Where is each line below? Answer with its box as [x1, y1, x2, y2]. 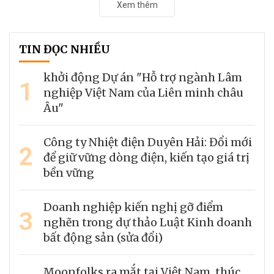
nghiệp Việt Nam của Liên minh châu [43, 85, 243, 100]
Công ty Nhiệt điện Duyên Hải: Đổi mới [43, 135, 252, 149]
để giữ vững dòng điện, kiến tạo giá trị [43, 150, 250, 165]
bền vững [43, 165, 94, 180]
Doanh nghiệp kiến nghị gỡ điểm [43, 199, 223, 214]
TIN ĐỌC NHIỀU [19, 42, 110, 56]
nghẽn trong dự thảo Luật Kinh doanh [43, 215, 252, 229]
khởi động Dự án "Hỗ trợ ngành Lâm [43, 70, 242, 84]
